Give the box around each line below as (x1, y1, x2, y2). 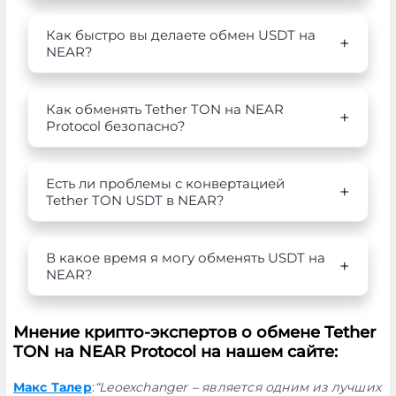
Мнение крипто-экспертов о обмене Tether (12, 323, 376, 342)
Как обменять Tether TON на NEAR (45, 101, 284, 118)
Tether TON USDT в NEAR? (45, 192, 225, 209)
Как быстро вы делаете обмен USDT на (45, 27, 316, 43)
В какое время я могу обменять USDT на (45, 249, 325, 266)
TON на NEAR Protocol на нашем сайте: (12, 342, 338, 362)
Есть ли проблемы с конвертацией (45, 175, 285, 192)
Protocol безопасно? (45, 118, 186, 134)
